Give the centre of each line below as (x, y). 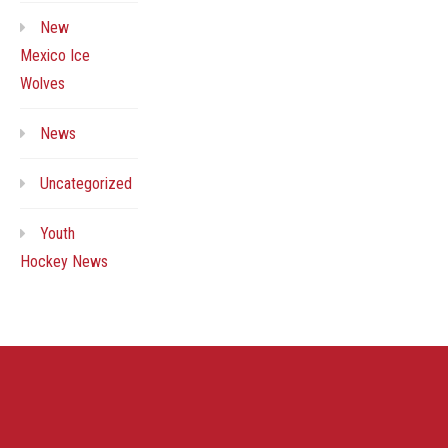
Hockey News (64, 261)
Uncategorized (86, 183)
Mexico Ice (55, 55)
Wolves (42, 83)
